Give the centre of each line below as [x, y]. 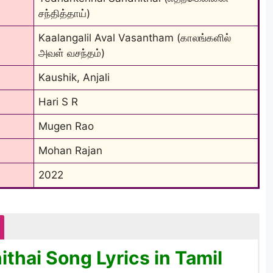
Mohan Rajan [70, 150]
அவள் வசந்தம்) [72, 53]
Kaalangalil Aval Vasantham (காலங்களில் [135, 37]
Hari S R [58, 101]
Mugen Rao [66, 126]
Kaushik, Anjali [74, 77]
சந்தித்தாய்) [64, 13]
